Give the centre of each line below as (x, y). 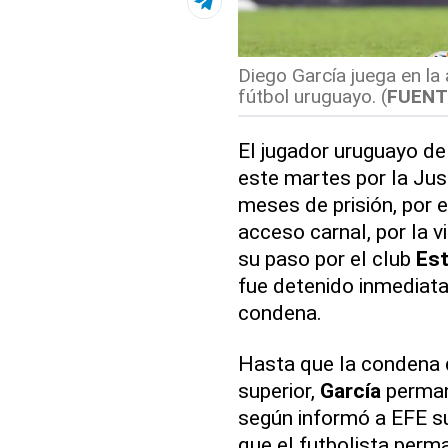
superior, (278, 391)
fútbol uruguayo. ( (312, 97)
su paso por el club (326, 259)
